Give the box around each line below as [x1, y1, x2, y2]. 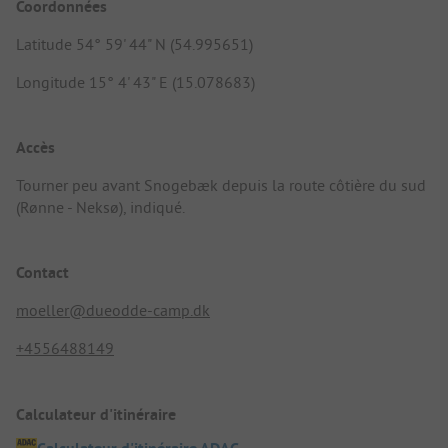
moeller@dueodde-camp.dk [16, 300, 210, 321]
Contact [16, 262, 69, 284]
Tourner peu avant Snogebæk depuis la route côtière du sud [16, 175, 426, 196]
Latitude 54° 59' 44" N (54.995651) [16, 33, 253, 54]
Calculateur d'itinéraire [16, 403, 176, 425]
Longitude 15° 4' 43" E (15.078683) [16, 71, 255, 92]
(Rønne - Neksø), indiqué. [16, 197, 185, 218]
